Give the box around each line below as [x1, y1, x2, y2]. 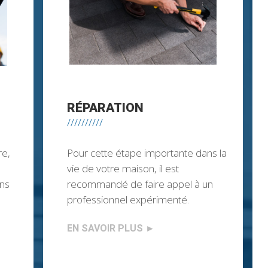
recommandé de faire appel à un [66, 177, 213, 191]
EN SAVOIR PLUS [66, 223, 143, 234]
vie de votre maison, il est [66, 162, 179, 176]
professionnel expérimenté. [66, 193, 189, 207]
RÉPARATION [66, 100, 144, 115]
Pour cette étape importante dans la [66, 146, 227, 160]
